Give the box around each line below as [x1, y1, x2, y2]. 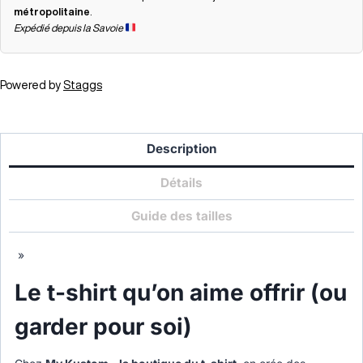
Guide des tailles [130, 207, 233, 224]
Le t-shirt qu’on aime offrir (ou [15, 279, 347, 307]
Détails [160, 175, 203, 191]
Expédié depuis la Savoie [14, 22, 125, 33]
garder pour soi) [15, 313, 192, 341]
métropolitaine [14, 6, 90, 17]
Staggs [63, 79, 102, 91]
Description [146, 141, 217, 157]
